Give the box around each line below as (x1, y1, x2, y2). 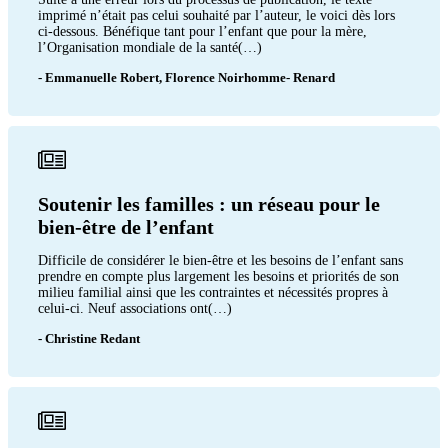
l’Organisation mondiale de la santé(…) (38, 39, 262, 55)
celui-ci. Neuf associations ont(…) (38, 300, 232, 316)
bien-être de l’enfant (38, 215, 214, 238)
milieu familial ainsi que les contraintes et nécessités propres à (38, 284, 388, 300)
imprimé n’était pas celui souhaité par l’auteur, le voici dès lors (38, 7, 395, 23)
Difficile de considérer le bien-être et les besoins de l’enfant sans (38, 252, 403, 268)
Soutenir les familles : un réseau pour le (38, 192, 380, 215)
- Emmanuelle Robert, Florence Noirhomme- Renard (38, 69, 335, 85)
